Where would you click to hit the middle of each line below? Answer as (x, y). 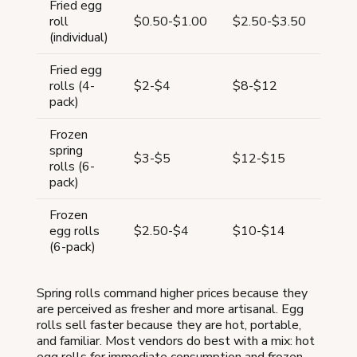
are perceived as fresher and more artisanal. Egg (170, 309)
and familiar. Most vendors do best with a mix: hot (176, 341)
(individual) (79, 37)
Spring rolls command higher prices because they (172, 293)
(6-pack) (73, 247)
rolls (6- (72, 166)
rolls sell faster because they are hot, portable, (169, 325)
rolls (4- (72, 86)
